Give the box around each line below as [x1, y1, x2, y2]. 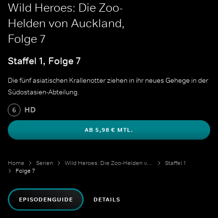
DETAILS [93, 196, 121, 204]
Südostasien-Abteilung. [8, 88, 79, 97]
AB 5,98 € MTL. [84, 126, 134, 134]
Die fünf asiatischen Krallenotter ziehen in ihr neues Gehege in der [8, 76, 208, 85]
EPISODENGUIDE [19, 196, 73, 204]
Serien [36, 159, 53, 167]
